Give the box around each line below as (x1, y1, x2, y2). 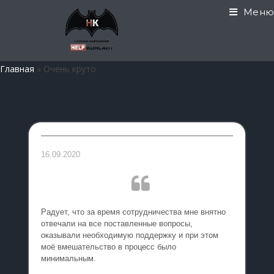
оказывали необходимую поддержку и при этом (41, 231, 219, 240)
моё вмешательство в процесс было (41, 242, 177, 251)
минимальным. (41, 254, 97, 263)
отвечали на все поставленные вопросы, (41, 219, 193, 228)
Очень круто (41, 63, 96, 75)
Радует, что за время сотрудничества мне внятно (41, 207, 226, 217)
